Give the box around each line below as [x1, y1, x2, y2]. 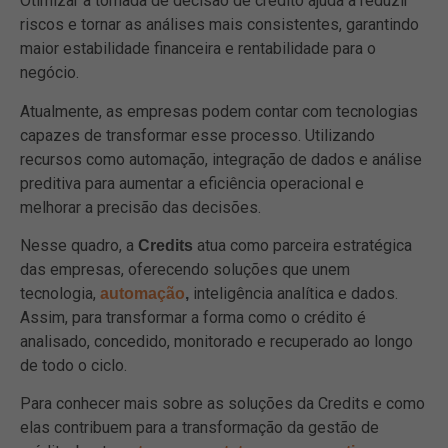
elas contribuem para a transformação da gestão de [20, 418, 379, 438]
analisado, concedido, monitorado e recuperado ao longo [20, 331, 413, 351]
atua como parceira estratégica [197, 235, 412, 255]
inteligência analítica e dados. [189, 283, 398, 303]
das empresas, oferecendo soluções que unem [20, 259, 350, 279]
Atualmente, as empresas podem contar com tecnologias [20, 101, 418, 121]
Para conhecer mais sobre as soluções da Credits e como [20, 394, 425, 414]
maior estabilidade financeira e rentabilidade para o [20, 39, 376, 59]
